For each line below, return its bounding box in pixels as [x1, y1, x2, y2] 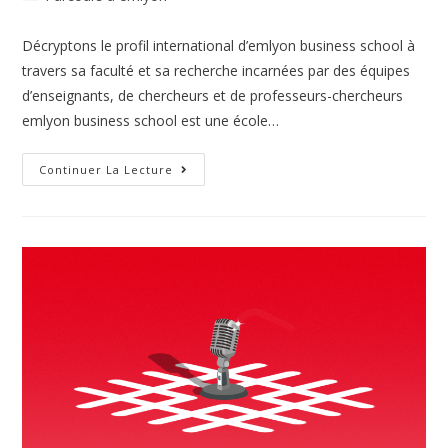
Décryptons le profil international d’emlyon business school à [22, 35, 416, 55]
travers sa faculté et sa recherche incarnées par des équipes [22, 60, 411, 80]
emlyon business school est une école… [22, 110, 280, 130]
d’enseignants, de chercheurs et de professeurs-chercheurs [22, 85, 404, 105]
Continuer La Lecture [39, 161, 174, 177]
